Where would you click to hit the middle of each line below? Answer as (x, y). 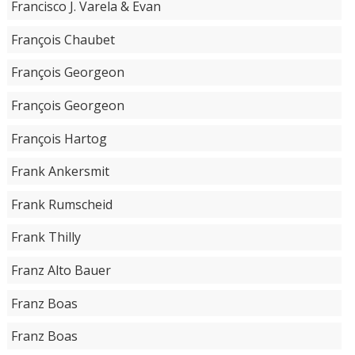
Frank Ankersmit (60, 172)
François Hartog (59, 138)
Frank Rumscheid (61, 204)
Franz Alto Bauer (61, 270)
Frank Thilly (46, 237)
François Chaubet (63, 39)
